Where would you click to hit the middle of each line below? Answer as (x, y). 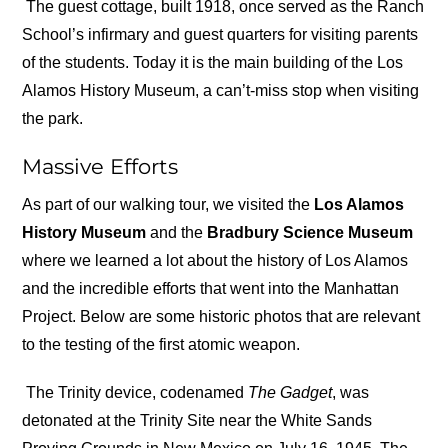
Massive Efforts (100, 166)
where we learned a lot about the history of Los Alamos (215, 261)
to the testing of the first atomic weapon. (161, 345)
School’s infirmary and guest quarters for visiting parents (220, 34)
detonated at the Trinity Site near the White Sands (197, 420)
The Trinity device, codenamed (135, 392)
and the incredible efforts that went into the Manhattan (211, 289)
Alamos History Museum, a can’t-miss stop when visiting (221, 90)
